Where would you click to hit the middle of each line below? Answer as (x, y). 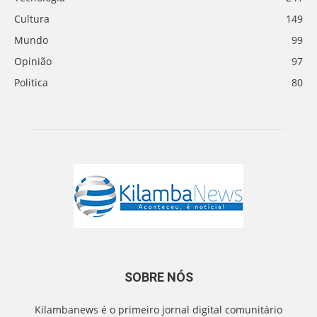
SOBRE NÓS (158, 277)
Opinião (33, 62)
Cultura (32, 19)
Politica (31, 83)
